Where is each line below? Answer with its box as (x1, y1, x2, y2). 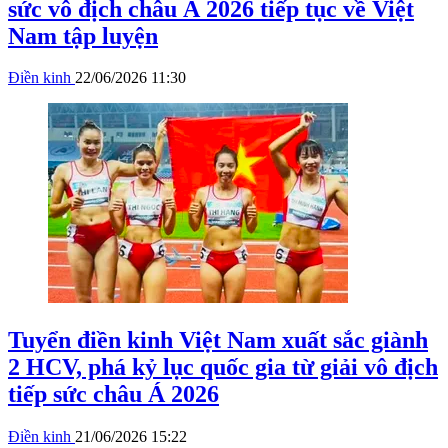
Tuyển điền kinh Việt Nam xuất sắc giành (8, 327, 428, 354)
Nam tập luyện (8, 22, 158, 49)
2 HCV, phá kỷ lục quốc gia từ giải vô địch (8, 354, 438, 381)
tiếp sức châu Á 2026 (8, 381, 219, 408)
